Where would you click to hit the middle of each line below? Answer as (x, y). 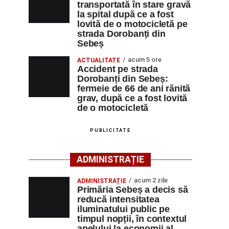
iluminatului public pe (124, 209)
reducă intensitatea (118, 199)
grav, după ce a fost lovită (132, 98)
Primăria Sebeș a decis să (133, 190)
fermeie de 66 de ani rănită (134, 88)
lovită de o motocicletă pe (132, 24)
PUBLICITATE (110, 130)
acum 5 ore (145, 60)
